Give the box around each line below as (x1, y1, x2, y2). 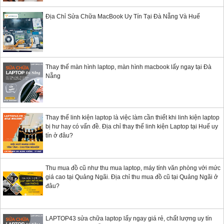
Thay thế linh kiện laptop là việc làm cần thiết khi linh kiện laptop (45, 114, 219, 121)
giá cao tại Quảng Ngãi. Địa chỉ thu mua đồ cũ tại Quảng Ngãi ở (45, 173, 218, 181)
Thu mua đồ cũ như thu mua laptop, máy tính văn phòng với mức (45, 164, 220, 172)
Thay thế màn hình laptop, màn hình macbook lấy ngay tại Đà (45, 63, 211, 71)
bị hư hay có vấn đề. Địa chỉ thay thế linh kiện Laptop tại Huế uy (45, 123, 218, 130)
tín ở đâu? (45, 132, 73, 139)
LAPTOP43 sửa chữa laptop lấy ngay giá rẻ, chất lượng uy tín (45, 215, 212, 222)
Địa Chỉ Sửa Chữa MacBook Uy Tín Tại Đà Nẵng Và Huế (45, 13, 200, 20)
